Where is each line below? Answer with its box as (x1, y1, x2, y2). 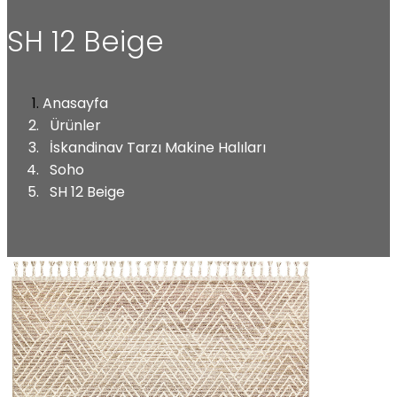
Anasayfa (43, 92, 108, 113)
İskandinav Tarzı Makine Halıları (50, 136, 266, 158)
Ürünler (50, 114, 101, 136)
